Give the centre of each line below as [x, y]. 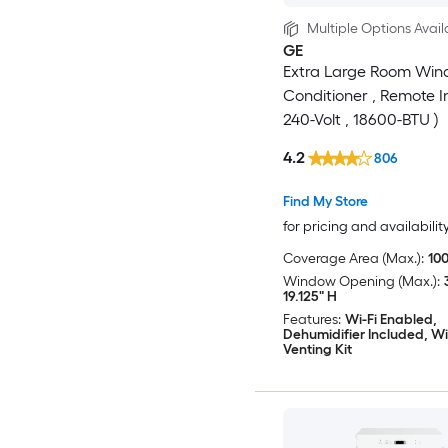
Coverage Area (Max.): [353, 259]
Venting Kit [317, 350]
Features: [311, 320]
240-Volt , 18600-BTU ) [361, 120]
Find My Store [325, 202]
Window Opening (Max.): [361, 282]
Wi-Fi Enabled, [390, 320]
